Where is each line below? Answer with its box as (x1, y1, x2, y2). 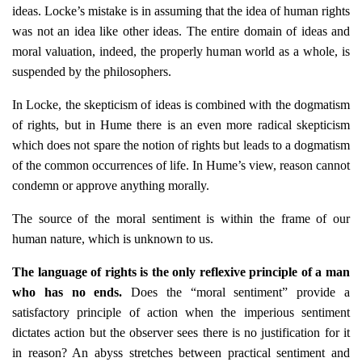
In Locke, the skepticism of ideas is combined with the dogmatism (12, 98, 350, 112)
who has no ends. (12, 285, 123, 299)
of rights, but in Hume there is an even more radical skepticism (12, 118, 350, 132)
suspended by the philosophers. (12, 65, 171, 78)
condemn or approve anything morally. (12, 179, 209, 192)
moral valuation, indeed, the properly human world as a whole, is (12, 44, 350, 58)
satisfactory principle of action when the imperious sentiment (12, 305, 350, 319)
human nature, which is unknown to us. (12, 232, 213, 246)
